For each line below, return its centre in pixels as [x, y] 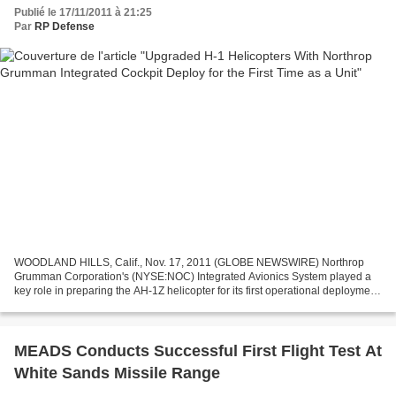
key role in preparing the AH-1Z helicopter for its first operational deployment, [198, 291]
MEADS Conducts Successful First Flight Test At [198, 351]
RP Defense [65, 26]
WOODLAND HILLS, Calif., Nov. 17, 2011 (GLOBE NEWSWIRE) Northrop [189, 263]
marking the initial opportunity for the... [105, 305]
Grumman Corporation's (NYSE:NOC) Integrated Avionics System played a [193, 277]
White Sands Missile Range [117, 373]
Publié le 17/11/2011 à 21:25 [83, 12]
